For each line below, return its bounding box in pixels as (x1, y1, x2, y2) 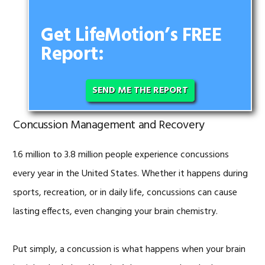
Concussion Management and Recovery (13, 115, 205, 135)
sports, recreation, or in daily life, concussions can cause (13, 185, 238, 201)
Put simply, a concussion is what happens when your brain (13, 241, 246, 257)
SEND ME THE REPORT (92, 82, 188, 98)
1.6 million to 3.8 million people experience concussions (13, 147, 230, 163)
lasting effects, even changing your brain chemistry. (13, 203, 218, 219)
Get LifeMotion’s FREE (41, 20, 221, 51)
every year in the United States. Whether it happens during (13, 166, 248, 182)
